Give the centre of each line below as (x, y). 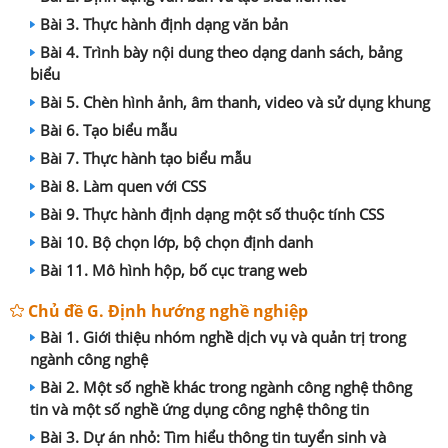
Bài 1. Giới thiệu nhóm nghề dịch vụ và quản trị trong (223, 337)
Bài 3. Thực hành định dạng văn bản (164, 24)
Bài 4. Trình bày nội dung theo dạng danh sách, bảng (221, 52)
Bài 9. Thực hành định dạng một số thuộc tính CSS (212, 214)
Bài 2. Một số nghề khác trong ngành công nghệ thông (226, 387)
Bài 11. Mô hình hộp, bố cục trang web (173, 270)
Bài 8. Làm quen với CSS (123, 186)
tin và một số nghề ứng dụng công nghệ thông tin (199, 409)
